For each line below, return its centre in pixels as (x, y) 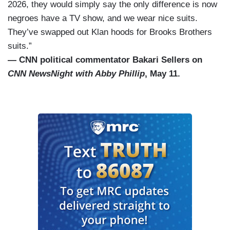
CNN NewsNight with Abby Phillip (76, 74)
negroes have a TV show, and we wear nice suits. (103, 18)
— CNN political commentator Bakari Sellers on (105, 60)
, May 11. (162, 74)
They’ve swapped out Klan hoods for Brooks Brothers (110, 32)
